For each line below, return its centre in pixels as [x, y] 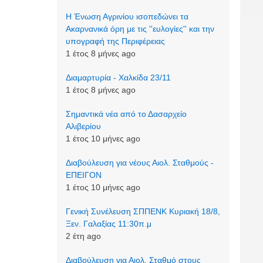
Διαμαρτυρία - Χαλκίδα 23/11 [118, 78]
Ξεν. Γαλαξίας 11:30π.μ [108, 224]
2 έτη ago [83, 236]
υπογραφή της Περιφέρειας [115, 41]
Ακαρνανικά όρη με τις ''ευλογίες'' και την [140, 29]
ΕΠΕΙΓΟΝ [83, 175]
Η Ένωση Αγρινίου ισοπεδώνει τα [127, 17]
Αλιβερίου [83, 127]
